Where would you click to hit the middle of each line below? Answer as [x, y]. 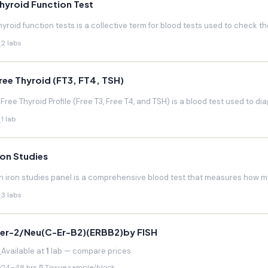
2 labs [11, 43]
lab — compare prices [90, 251]
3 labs [11, 195]
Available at [24, 251]
